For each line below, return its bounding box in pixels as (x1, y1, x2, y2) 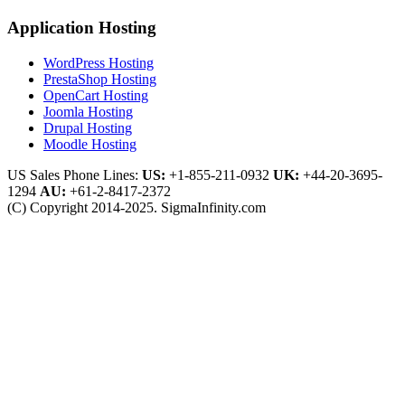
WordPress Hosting (43, 54, 154, 71)
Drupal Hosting (43, 119, 132, 136)
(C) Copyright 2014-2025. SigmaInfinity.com (7, 199, 266, 215)
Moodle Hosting (43, 136, 137, 152)
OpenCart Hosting (43, 87, 148, 103)
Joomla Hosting (43, 103, 133, 119)
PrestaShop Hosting (43, 71, 156, 87)
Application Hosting (7, 17, 156, 37)
